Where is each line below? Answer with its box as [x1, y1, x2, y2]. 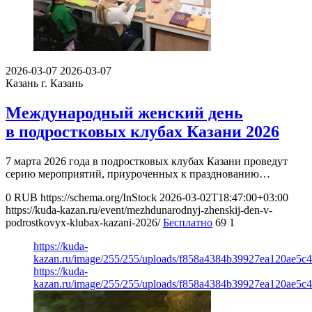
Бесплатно [163, 216, 212, 228]
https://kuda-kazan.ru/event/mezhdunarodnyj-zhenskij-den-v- [6, 203, 272, 216]
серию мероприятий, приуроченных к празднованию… [6, 167, 270, 180]
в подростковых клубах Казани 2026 [6, 122, 279, 141]
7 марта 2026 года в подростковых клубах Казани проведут [6, 155, 288, 167]
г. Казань [41, 77, 83, 89]
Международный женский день [6, 103, 243, 122]
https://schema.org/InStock [40, 191, 157, 203]
